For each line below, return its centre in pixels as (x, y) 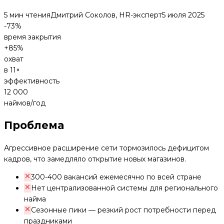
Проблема (34, 125)
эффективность (32, 81)
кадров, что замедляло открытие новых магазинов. (95, 159)
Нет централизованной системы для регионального (124, 188)
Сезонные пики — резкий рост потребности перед (123, 210)
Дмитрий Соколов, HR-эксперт (106, 15)
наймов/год (25, 103)
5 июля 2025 (183, 15)
